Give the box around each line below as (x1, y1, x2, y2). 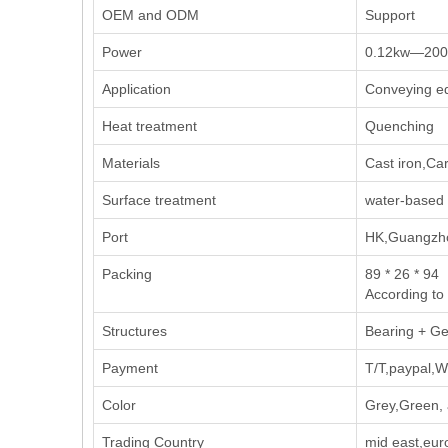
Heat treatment (102, 118, 197, 134)
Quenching (365, 118, 434, 134)
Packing (102, 266, 152, 282)
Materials (102, 155, 160, 171)
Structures (102, 323, 167, 339)
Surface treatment (102, 192, 216, 208)
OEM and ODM (102, 7, 199, 23)
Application (102, 81, 171, 97)
